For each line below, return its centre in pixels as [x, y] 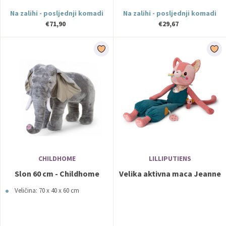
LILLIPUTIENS [170, 158]
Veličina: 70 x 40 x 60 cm [47, 190]
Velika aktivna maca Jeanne [170, 174]
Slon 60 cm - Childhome [57, 174]
